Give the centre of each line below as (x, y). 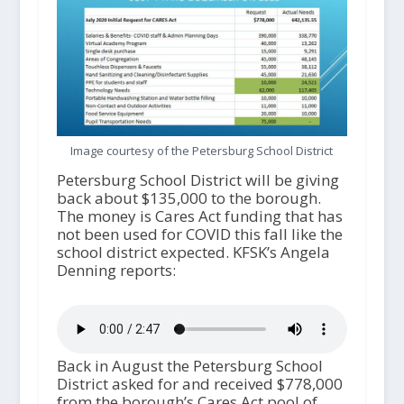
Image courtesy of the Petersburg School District (202, 151)
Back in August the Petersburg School (189, 365)
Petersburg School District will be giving (197, 180)
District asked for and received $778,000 (199, 383)
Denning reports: (116, 271)
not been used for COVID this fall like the (199, 234)
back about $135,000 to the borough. (188, 198)
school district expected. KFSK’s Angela (193, 252)
